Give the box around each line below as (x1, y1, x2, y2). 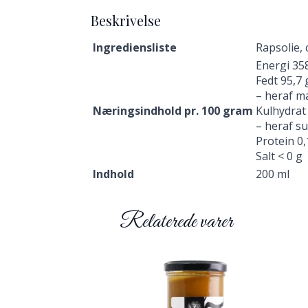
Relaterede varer (120, 208, 233, 236)
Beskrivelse (91, 11, 161, 30)
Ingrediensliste (93, 40, 177, 56)
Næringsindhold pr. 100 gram (93, 103, 253, 119)
